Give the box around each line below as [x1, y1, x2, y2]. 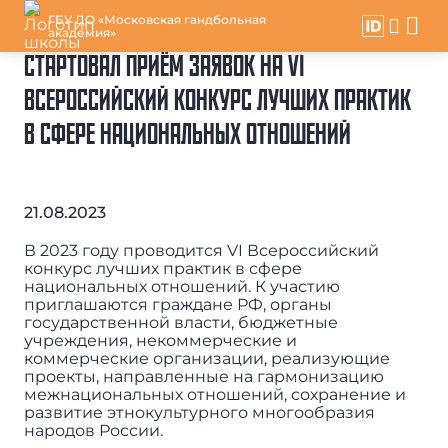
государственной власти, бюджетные [23, 312, 338, 332]
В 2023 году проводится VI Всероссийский [23, 240, 379, 260]
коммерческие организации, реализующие [23, 348, 390, 368]
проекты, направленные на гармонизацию [23, 366, 384, 386]
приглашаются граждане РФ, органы [23, 294, 332, 314]
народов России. [23, 420, 163, 440]
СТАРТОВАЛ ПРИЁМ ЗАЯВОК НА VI [23, 53, 305, 84]
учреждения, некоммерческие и [23, 330, 297, 350]
